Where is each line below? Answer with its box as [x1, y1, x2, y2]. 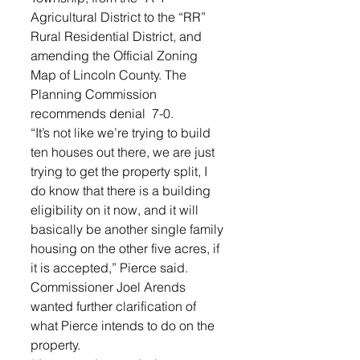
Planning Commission [31, 86, 160, 102]
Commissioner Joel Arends [31, 279, 189, 295]
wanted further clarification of [31, 298, 199, 314]
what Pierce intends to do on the [31, 317, 218, 333]
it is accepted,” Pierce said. [31, 260, 191, 276]
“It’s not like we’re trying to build [31, 125, 214, 141]
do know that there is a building [31, 182, 214, 198]
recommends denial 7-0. [31, 105, 177, 121]
